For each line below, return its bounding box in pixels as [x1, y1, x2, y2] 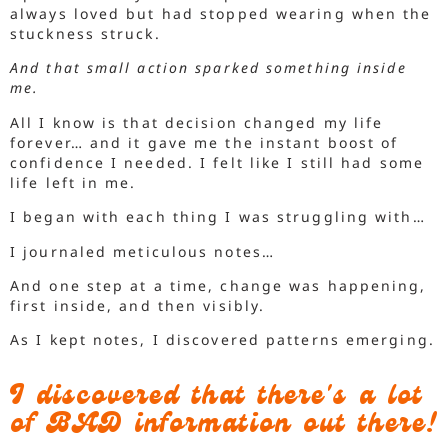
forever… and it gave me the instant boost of [10, 132, 399, 152]
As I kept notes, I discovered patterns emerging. [10, 330, 435, 350]
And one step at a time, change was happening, [10, 275, 427, 295]
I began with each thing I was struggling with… [10, 207, 426, 227]
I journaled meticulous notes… [10, 241, 275, 261]
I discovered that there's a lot [10, 377, 424, 419]
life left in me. [10, 172, 137, 192]
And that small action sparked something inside [10, 58, 407, 78]
